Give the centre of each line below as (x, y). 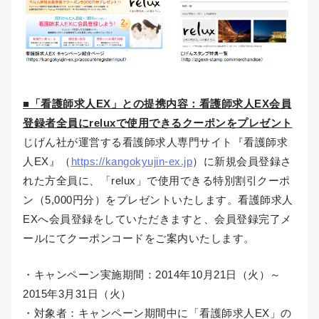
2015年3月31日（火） (77, 293)
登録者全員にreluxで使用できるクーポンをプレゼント (158, 122)
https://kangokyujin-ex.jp (131, 161)
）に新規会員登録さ (242, 161)
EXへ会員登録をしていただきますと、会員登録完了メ (157, 219)
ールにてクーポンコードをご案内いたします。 (139, 238)
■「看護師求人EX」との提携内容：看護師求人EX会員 (157, 103)
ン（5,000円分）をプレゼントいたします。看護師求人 (158, 199)
